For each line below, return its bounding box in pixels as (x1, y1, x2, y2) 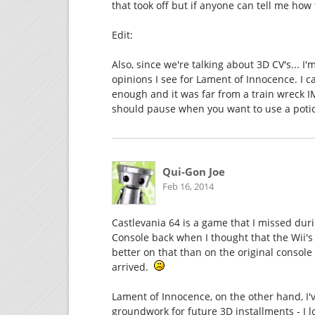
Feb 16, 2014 (162, 180, 214, 193)
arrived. (112, 260, 155, 274)
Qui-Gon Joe (162, 164, 225, 179)
